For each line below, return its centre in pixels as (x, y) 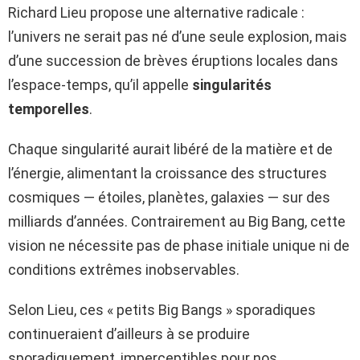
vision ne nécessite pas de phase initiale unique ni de (179, 245)
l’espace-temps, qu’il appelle (100, 84)
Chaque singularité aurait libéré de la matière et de (170, 149)
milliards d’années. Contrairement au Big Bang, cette (177, 221)
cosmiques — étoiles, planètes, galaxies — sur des (169, 197)
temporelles (49, 108)
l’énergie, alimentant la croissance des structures (168, 173)
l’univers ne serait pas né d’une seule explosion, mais (178, 36)
